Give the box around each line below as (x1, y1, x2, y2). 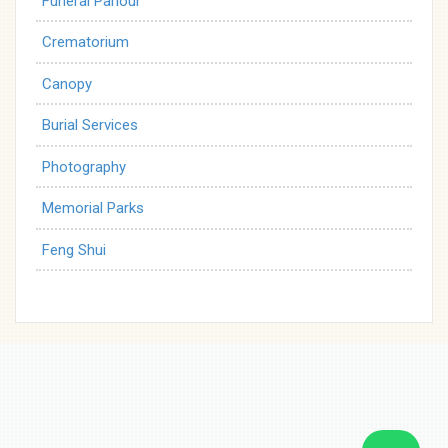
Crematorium (42, 33, 129, 51)
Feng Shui (42, 240, 106, 259)
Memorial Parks (42, 199, 144, 217)
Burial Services (42, 116, 138, 134)
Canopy (42, 74, 92, 93)
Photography (42, 157, 126, 176)
